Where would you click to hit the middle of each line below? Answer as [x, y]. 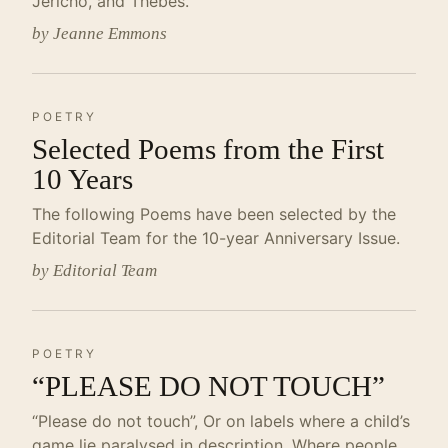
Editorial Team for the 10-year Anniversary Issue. [216, 238]
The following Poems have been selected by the [214, 214]
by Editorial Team [94, 270]
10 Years [82, 179]
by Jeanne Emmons [99, 33]
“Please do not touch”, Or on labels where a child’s [221, 421]
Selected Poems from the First [208, 149]
